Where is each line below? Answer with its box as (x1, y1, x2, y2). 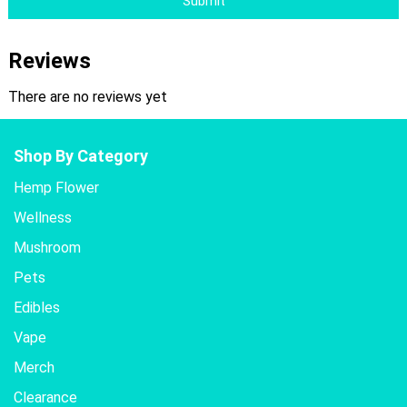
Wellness (14, 209, 72, 227)
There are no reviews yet (7, 88, 167, 106)
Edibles (14, 299, 60, 317)
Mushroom (14, 239, 81, 257)
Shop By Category (14, 146, 148, 166)
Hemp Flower (14, 179, 99, 197)
